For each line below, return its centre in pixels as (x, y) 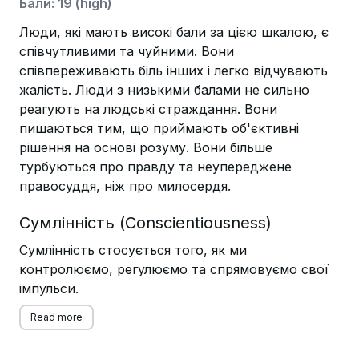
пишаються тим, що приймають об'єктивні (159, 128)
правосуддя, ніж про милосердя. (125, 186)
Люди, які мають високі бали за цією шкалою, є (174, 32)
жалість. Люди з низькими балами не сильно (164, 90)
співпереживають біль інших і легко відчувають (173, 71)
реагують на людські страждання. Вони (148, 109)
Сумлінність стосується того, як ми (133, 250)
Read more (56, 317)
